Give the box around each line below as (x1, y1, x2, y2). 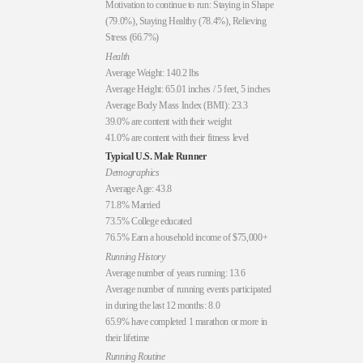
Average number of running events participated (105, 283, 271, 295)
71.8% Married (105, 199, 160, 211)
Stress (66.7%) (105, 32, 160, 44)
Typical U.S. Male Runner (105, 151, 207, 163)
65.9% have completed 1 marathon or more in (105, 315, 267, 327)
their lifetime (105, 331, 150, 344)
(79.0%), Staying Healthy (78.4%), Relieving (105, 15, 267, 28)
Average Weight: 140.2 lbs (105, 66, 200, 79)
